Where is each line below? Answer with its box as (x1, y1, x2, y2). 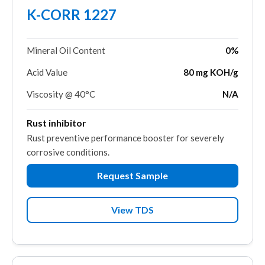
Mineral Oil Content (27, 45, 105, 56)
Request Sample (97, 170, 168, 182)
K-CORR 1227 (27, 6, 117, 24)
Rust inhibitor (27, 117, 86, 129)
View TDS (111, 204, 154, 216)
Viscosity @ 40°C (27, 89, 95, 100)
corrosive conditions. (27, 147, 109, 158)
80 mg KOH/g (183, 67, 238, 78)
